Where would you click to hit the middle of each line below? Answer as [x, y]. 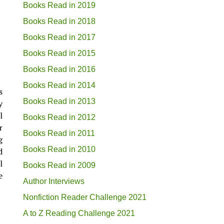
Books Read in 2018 [59, 21]
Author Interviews [54, 181]
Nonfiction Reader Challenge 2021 [85, 197]
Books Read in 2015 [59, 53]
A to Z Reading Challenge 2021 [79, 213]
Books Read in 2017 [59, 37]
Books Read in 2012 [59, 117]
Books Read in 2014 [59, 85]
